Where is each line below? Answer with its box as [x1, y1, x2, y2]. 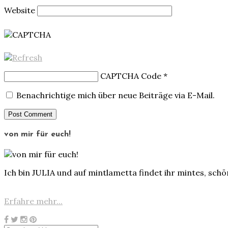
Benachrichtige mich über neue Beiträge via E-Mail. [16, 90, 215, 100]
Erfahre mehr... [4, 196, 63, 207]
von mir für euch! [4, 130, 71, 139]
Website [4, 5, 35, 15]
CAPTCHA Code [100, 70, 161, 81]
